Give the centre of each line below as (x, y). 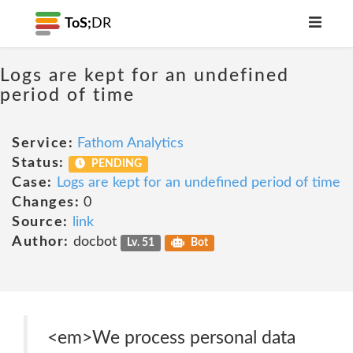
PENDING (116, 164)
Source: (40, 222)
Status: (38, 163)
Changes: (46, 203)
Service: (43, 143)
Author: (41, 242)
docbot (95, 242)
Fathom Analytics (130, 143)
